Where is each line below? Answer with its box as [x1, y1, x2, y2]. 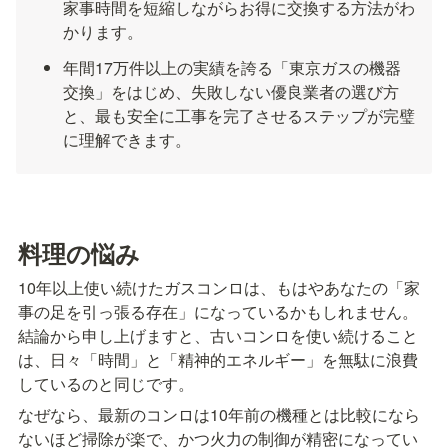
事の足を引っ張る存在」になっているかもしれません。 [18, 300, 418, 324]
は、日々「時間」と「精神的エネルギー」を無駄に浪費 [18, 348, 418, 372]
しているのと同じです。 [18, 372, 194, 396]
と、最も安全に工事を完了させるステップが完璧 [63, 104, 416, 127]
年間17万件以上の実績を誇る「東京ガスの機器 [63, 56, 402, 79]
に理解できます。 [63, 128, 192, 151]
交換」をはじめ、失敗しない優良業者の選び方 [63, 80, 400, 103]
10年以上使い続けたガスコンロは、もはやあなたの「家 [18, 276, 420, 300]
